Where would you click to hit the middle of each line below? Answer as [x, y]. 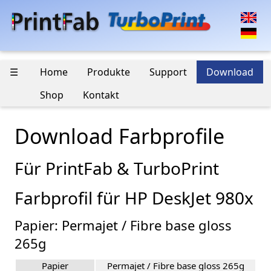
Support [168, 72]
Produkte [109, 72]
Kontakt [101, 95]
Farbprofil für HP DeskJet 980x [134, 198]
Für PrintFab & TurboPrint [117, 168]
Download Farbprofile [119, 136]
